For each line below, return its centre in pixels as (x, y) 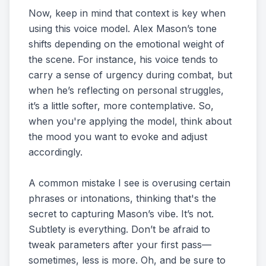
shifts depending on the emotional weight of (126, 44)
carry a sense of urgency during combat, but (130, 75)
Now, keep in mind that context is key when (127, 13)
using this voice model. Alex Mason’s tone (123, 28)
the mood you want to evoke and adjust (118, 137)
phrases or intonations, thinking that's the (122, 198)
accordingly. (56, 152)
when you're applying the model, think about (130, 121)
